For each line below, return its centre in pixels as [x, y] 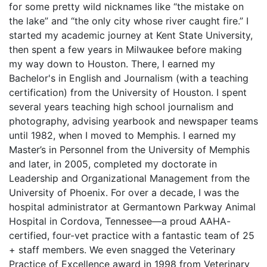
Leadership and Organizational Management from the [129, 178]
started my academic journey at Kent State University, [131, 35]
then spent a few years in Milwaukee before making [125, 49]
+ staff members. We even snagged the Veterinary [122, 250]
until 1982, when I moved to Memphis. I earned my [122, 135]
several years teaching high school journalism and [121, 107]
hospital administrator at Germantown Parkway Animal [132, 207]
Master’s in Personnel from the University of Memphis [129, 150]
